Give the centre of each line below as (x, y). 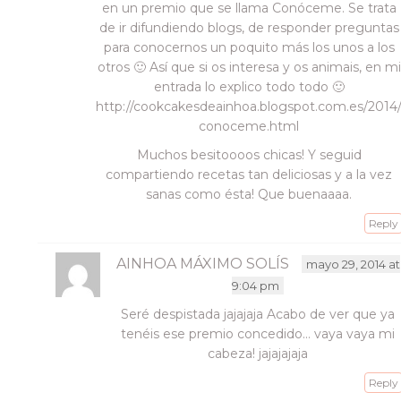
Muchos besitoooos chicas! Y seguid (249, 155)
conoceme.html (249, 126)
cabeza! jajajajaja (258, 354)
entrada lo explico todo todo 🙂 (249, 87)
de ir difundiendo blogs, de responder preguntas (249, 28)
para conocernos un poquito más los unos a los (249, 47)
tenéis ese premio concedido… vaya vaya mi (258, 334)
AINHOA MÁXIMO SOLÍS (202, 264)
